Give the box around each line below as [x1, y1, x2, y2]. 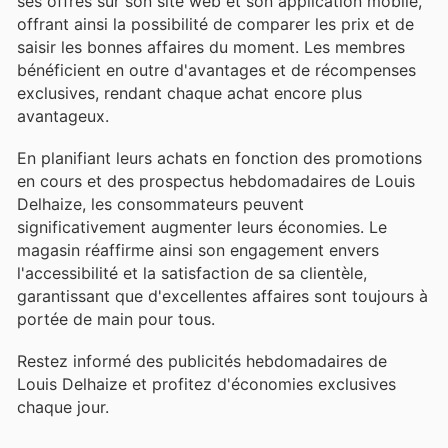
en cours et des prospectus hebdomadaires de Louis [17, 171, 415, 192]
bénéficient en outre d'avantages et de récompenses [17, 59, 416, 80]
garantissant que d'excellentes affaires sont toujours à [17, 286, 428, 307]
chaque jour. [17, 397, 109, 418]
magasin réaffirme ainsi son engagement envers [17, 240, 379, 261]
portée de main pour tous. [17, 309, 215, 330]
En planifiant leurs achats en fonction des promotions [17, 148, 422, 169]
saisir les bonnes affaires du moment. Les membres [17, 36, 405, 57]
